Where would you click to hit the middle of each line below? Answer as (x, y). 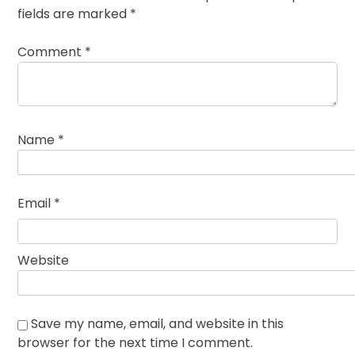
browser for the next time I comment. (136, 343)
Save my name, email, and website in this (158, 324)
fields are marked (74, 14)
